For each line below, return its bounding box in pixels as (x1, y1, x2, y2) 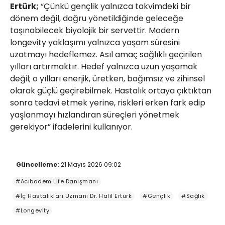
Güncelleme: (16, 160, 59, 169)
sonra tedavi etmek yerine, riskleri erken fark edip (10, 97, 205, 109)
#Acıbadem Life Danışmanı (16, 177, 98, 186)
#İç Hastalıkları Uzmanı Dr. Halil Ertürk (16, 192, 132, 200)
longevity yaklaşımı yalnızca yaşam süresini (10, 37, 180, 49)
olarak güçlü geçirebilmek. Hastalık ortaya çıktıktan (10, 85, 211, 97)
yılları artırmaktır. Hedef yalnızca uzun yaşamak (10, 61, 197, 73)
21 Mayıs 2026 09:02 (59, 160, 121, 169)
